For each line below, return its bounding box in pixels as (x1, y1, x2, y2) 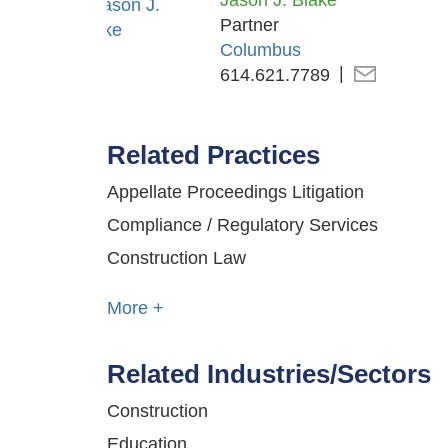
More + (107, 298, 164, 319)
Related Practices (107, 140, 320, 171)
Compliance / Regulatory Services (107, 215, 378, 236)
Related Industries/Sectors (107, 359, 431, 390)
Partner (220, 15, 279, 36)
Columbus (220, 40, 301, 61)
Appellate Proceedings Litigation (107, 182, 364, 203)
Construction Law (107, 248, 246, 269)
